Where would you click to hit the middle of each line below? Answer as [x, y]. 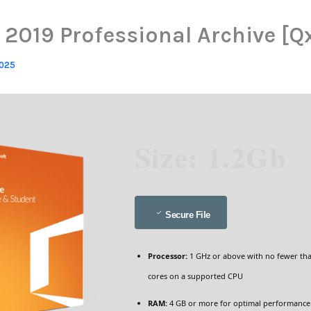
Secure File [188, 215]
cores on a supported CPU [195, 276]
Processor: [168, 256]
